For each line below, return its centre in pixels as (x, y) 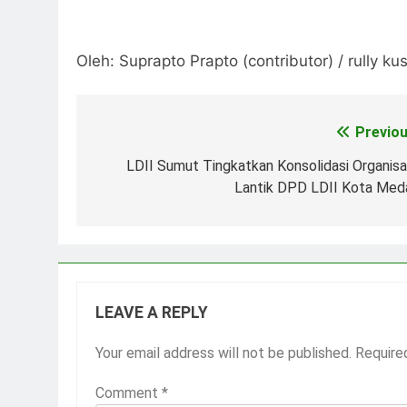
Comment (129, 393)
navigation (145, 170)
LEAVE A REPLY (152, 313)
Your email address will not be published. (223, 353)
